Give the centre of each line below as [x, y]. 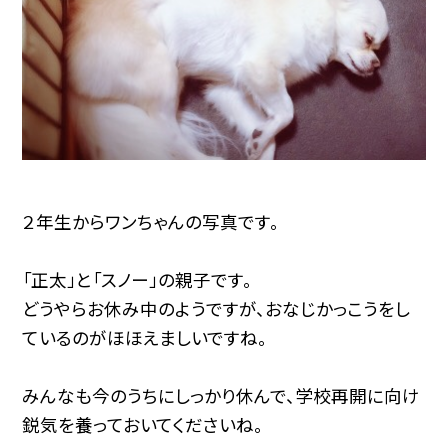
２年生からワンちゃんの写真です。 [151, 221]
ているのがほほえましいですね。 [145, 337]
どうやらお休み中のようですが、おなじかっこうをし [216, 308]
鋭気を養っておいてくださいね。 [143, 424]
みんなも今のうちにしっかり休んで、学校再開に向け [221, 395]
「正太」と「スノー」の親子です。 [137, 279]
